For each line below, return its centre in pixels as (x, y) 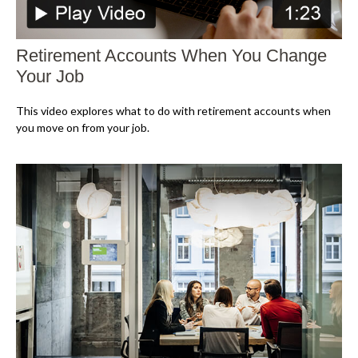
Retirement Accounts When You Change (171, 56)
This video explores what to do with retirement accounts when (173, 111)
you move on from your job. (83, 128)
